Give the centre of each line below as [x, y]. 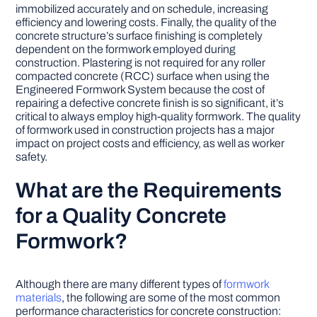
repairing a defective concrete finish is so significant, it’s [150, 103]
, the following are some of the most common [171, 298]
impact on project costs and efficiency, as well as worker [150, 144]
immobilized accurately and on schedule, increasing [142, 9]
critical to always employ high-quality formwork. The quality [158, 117]
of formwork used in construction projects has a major [145, 130]
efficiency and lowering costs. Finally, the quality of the [146, 23]
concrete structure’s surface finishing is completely [139, 36]
